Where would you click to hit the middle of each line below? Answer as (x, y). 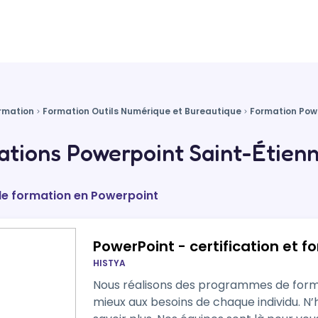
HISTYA (109, 263)
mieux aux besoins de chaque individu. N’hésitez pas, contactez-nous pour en (198, 302)
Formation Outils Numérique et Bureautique (142, 111)
